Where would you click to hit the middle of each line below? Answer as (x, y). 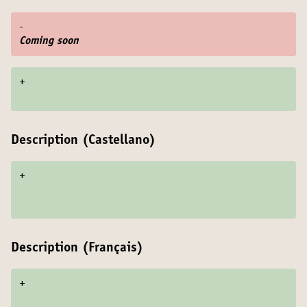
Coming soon (49, 41)
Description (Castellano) (83, 141)
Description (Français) (77, 249)
